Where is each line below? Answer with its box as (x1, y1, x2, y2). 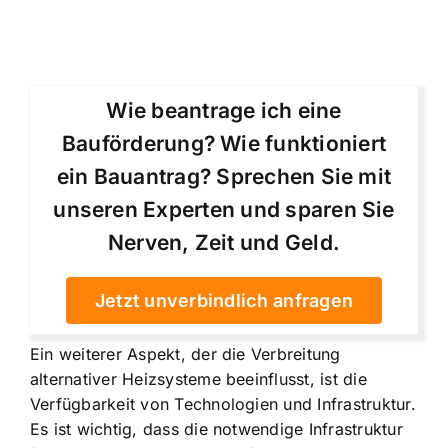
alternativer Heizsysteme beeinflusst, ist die (30, 369, 367, 390)
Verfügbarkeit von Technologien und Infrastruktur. (30, 394, 416, 415)
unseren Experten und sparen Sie (53, 197, 395, 223)
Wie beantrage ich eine (106, 98, 342, 124)
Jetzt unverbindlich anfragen (94, 290, 354, 312)
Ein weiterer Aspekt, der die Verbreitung (30, 344, 341, 365)
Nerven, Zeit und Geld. (107, 230, 341, 256)
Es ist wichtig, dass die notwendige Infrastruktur (30, 419, 403, 440)
